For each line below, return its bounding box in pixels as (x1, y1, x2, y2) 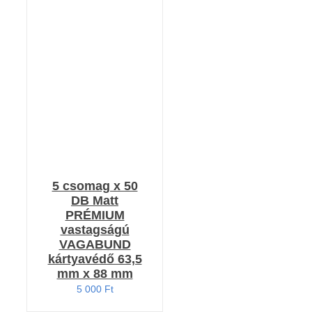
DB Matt (71, 194, 118, 208)
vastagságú (60, 223, 130, 237)
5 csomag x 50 (52, 179, 138, 194)
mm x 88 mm (56, 267, 133, 281)
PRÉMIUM (65, 208, 125, 223)
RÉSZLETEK (63, 45, 126, 57)
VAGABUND (58, 237, 131, 252)
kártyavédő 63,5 (47, 252, 142, 267)
